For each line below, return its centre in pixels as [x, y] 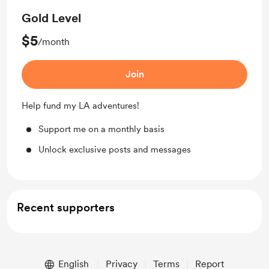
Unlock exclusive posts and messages [115, 150]
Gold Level [51, 18]
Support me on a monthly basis [101, 129]
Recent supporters [66, 207]
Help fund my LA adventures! [80, 106]
